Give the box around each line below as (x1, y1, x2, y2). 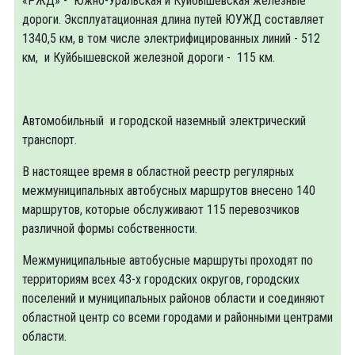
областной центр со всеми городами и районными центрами (22, 310, 333, 325)
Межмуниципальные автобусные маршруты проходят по (22, 253, 313, 268)
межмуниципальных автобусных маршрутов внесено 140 (22, 183, 315, 198)
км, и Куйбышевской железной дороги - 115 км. (22, 50, 275, 65)
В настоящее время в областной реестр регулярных (22, 164, 294, 179)
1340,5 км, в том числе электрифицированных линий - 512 (22, 31, 320, 46)
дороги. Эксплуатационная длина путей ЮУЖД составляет (22, 12, 324, 27)
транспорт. (22, 132, 77, 147)
